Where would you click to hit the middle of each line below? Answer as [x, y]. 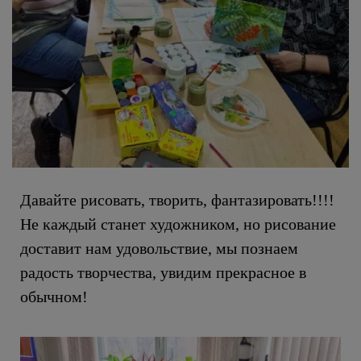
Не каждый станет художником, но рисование [178, 224]
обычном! [54, 296]
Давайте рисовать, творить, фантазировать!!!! [177, 199]
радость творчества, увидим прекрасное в [163, 272]
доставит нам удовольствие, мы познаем [159, 248]
